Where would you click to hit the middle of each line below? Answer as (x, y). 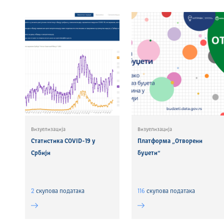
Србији (40, 153)
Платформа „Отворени (170, 141)
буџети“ (149, 153)
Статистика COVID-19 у (63, 141)
